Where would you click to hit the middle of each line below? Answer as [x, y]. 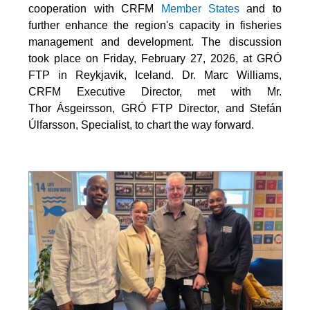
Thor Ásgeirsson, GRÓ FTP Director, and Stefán [155, 108]
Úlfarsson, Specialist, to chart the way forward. [142, 125]
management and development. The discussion [155, 42]
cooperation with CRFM [95, 8]
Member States [200, 8]
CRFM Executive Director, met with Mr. [155, 91]
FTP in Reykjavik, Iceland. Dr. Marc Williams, [155, 75]
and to [260, 8]
